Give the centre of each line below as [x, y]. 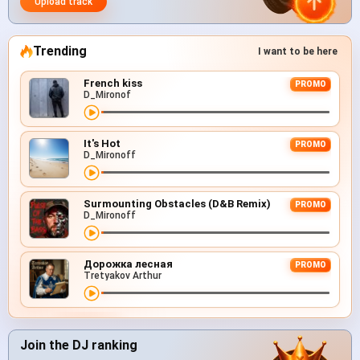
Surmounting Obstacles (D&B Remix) [177, 203]
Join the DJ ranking [79, 345]
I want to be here [298, 51]
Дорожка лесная [128, 264]
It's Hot [102, 143]
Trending [60, 51]
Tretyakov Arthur [123, 275]
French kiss [113, 83]
